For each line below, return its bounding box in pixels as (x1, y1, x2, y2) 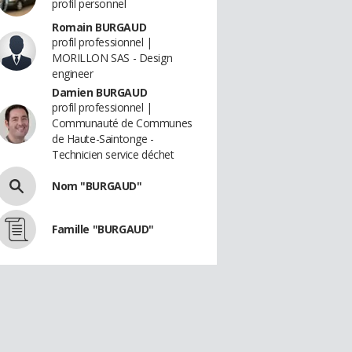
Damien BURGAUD (52, 85, 148, 100)
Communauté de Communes (52, 115, 192, 130)
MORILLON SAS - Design (52, 50, 173, 65)
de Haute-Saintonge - (52, 131, 154, 146)
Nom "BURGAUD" (52, 178, 142, 193)
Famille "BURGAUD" (52, 222, 154, 236)
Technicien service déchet (52, 147, 174, 162)
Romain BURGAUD (52, 20, 147, 35)
